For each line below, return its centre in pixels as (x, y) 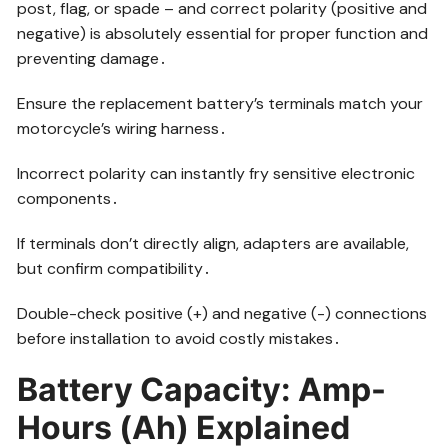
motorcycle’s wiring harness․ (122, 128)
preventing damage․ (92, 58)
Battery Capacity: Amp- (202, 389)
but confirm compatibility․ (114, 268)
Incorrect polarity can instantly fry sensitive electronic (216, 173)
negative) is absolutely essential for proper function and (223, 33)
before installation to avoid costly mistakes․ (179, 338)
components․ (68, 198)
